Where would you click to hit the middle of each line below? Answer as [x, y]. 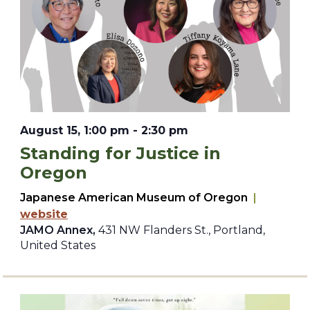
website [44, 214]
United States [58, 245]
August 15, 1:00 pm [75, 130]
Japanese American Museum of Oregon [134, 197]
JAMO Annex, [59, 230]
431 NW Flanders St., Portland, [182, 230]
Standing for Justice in [120, 153]
